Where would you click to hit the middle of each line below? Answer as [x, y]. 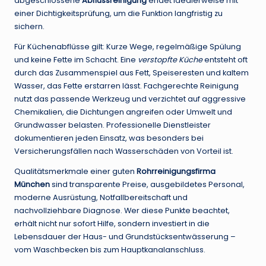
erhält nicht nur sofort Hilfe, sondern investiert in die [112, 224]
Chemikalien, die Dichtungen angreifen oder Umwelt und [123, 112]
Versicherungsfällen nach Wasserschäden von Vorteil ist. [124, 151]
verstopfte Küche [170, 60]
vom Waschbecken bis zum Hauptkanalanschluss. [110, 250]
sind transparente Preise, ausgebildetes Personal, [147, 185]
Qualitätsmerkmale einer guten [75, 172]
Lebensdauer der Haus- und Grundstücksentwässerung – [125, 237]
